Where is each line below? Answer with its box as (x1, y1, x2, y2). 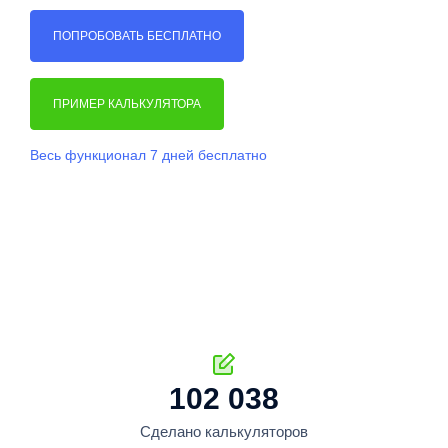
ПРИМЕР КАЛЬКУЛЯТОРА (53, 97, 201, 111)
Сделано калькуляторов (140, 422, 308, 440)
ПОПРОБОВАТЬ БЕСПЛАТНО (53, 29, 221, 43)
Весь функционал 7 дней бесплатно (30, 147, 267, 163)
